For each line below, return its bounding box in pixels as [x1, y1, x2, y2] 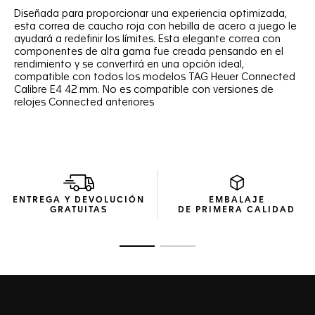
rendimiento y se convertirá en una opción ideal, [14, 60, 244, 70]
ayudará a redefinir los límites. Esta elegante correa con [14, 34, 281, 44]
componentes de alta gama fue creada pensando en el [14, 47, 283, 57]
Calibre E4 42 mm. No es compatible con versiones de [14, 85, 274, 95]
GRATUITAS [50, 206, 108, 214]
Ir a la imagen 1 [136, 247, 198, 255]
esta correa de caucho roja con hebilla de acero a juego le [14, 22, 297, 32]
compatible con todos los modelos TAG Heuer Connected [14, 72, 295, 82]
